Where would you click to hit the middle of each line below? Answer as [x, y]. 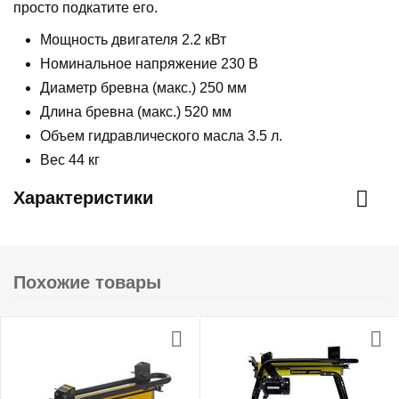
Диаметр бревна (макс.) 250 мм [143, 88]
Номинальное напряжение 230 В [149, 64]
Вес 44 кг [70, 160]
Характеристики [83, 197]
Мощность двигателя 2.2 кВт [133, 40]
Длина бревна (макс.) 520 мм [136, 112]
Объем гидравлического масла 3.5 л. [161, 136]
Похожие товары [87, 282]
